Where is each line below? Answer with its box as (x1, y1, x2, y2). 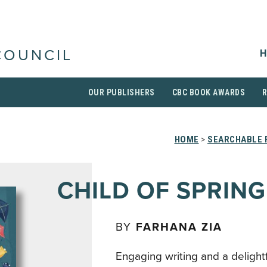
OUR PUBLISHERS (88, 88, 155, 97)
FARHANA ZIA (136, 221, 222, 234)
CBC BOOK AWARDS (172, 88, 245, 97)
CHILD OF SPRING (57, 176, 266, 205)
